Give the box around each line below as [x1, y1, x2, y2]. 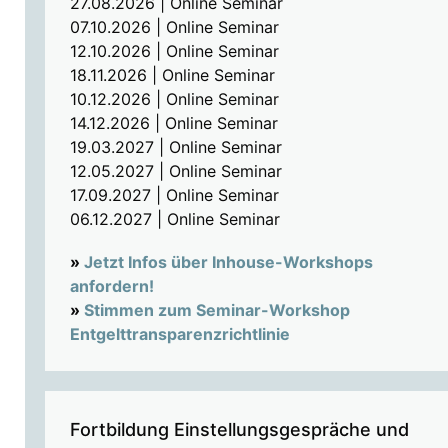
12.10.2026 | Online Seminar [69, 40, 279, 61]
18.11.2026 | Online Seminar [69, 64, 275, 85]
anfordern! [69, 276, 154, 297]
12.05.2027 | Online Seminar [69, 160, 282, 181]
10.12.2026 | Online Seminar [69, 88, 279, 109]
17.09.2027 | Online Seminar [69, 184, 279, 205]
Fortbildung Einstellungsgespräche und [69, 419, 409, 441]
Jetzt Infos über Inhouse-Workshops [83, 252, 373, 273]
